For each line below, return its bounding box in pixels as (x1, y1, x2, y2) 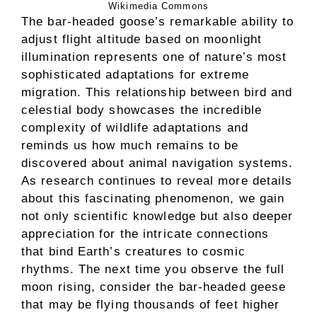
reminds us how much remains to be (21, 139, 239, 153)
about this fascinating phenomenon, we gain (21, 192, 285, 206)
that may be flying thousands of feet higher (21, 298, 280, 312)
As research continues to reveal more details (21, 174, 293, 188)
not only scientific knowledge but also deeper (21, 209, 294, 224)
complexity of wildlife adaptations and (21, 121, 248, 135)
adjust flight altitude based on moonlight (21, 33, 263, 47)
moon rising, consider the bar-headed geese (21, 280, 287, 294)
